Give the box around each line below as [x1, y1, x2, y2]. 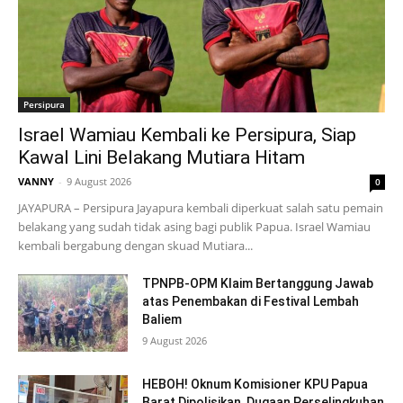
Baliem [142, 312, 183, 327]
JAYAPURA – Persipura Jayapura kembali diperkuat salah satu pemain [18, 200, 383, 217]
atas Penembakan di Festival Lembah [142, 294, 360, 309]
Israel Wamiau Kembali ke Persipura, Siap [18, 124, 356, 147]
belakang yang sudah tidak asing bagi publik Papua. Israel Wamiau [18, 219, 371, 236]
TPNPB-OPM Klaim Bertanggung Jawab [142, 276, 374, 291]
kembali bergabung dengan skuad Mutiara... [18, 237, 253, 255]
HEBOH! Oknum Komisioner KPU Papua [142, 377, 369, 391]
